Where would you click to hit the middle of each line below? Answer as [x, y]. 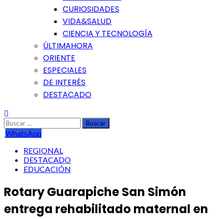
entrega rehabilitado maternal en [106, 209]
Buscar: [16, 122]
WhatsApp [23, 133]
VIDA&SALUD [87, 21]
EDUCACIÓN [47, 169]
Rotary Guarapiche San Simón [95, 192]
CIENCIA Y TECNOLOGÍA [108, 33]
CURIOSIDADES [91, 9]
